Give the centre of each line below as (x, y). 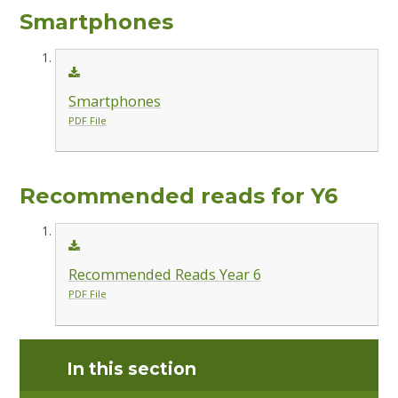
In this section (132, 369)
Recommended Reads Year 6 (164, 275)
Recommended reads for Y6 (179, 195)
